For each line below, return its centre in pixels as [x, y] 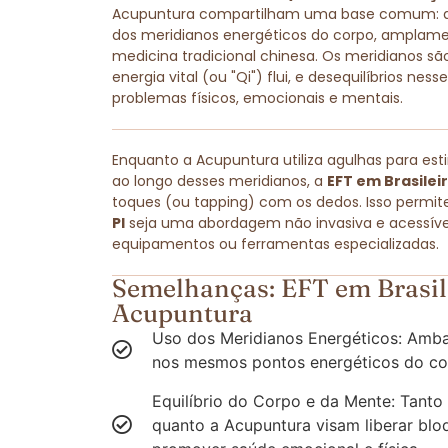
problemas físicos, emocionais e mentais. [257, 98]
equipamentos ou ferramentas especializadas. [275, 244]
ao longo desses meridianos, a [219, 181]
